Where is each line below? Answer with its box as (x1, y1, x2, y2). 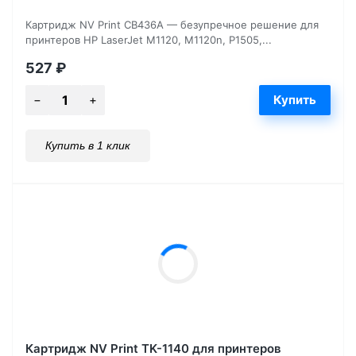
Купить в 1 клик (45, 138, 130, 152)
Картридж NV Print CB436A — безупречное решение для (25, 17, 319, 31)
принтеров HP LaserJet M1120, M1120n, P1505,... (25, 33, 272, 46)
